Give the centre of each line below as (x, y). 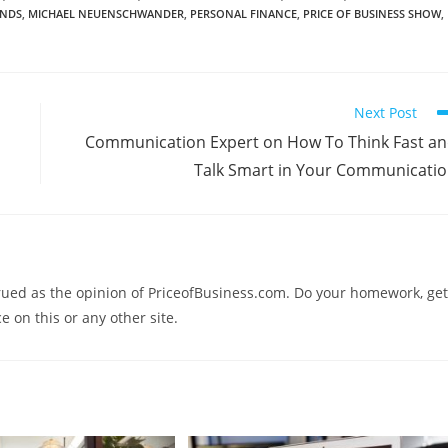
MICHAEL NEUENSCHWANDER (106, 13)
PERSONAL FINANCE (243, 13)
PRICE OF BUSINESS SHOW (372, 13)
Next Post (385, 112)
